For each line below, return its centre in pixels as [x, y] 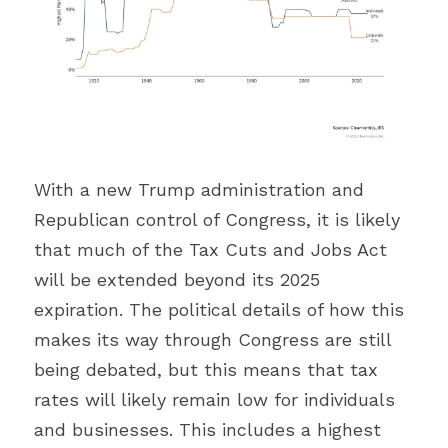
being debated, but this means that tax [206, 369]
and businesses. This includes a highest [207, 429]
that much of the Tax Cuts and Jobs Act [210, 249]
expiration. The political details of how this [219, 309]
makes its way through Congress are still [212, 339]
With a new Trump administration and [199, 189]
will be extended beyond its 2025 [177, 279]
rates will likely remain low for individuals [214, 399]
